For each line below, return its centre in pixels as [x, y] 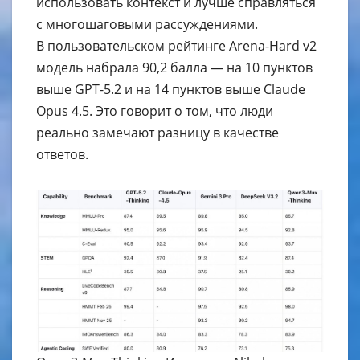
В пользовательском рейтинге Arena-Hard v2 [176, 45]
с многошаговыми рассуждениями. [147, 24]
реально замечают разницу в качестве [157, 132]
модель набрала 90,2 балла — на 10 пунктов [174, 67]
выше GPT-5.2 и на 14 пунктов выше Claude [171, 89]
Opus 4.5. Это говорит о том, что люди [155, 110]
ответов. [62, 154]
